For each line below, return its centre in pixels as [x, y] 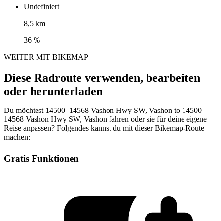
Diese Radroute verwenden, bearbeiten [102, 78]
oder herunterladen [53, 92]
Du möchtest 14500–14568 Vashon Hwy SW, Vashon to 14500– [105, 110]
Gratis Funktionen [41, 159]
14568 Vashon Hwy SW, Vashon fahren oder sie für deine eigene [105, 119]
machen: [17, 137]
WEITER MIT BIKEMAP [46, 57]
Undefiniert [41, 7]
